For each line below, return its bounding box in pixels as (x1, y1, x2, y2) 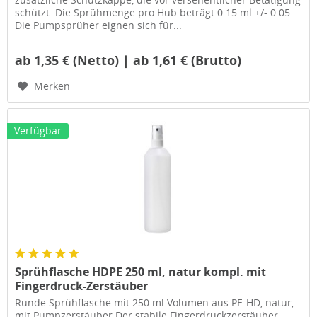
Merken (34, 79, 71, 93)
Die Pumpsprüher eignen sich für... (15, 18, 183, 32)
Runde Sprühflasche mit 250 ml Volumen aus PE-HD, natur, (15, 296, 294, 310)
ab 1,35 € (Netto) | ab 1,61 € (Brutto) (15, 51, 242, 69)
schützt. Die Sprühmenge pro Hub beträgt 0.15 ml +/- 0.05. (15, 5, 294, 19)
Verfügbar (14, 124, 62, 138)
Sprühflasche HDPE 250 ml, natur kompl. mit (15, 264, 267, 280)
